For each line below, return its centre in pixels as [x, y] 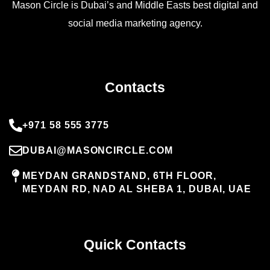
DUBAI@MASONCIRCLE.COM [98, 150]
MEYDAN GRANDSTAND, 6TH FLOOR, [119, 175]
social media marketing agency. [135, 23]
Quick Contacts [135, 244]
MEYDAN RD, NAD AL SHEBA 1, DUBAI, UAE [137, 189]
